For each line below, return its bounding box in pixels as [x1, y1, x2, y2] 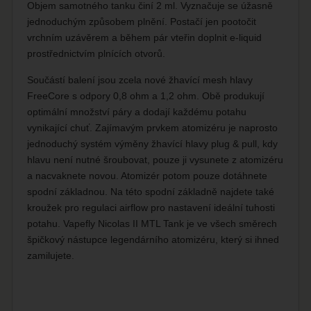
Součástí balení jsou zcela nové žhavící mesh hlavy [27, 74, 253, 86]
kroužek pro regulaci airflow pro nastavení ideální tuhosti [27, 202, 276, 214]
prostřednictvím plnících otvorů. [27, 48, 166, 60]
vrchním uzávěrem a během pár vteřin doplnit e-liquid [27, 32, 262, 44]
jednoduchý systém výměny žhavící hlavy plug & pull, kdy [27, 138, 278, 150]
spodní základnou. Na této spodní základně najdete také [27, 186, 275, 198]
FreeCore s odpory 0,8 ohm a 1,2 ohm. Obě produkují [27, 90, 265, 102]
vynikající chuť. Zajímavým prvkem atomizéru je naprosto [27, 122, 278, 134]
